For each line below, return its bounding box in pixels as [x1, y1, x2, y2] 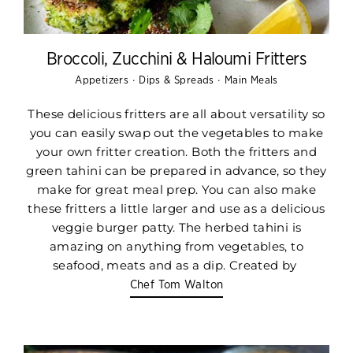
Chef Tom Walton [129, 279, 224, 292]
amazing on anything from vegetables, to [50, 239, 303, 255]
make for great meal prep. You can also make [36, 182, 317, 198]
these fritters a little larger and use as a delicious [28, 201, 325, 217]
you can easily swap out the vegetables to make [29, 125, 324, 141]
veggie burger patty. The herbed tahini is [51, 220, 302, 236]
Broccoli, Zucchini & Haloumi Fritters [46, 50, 307, 69]
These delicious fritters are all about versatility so [28, 106, 325, 122]
